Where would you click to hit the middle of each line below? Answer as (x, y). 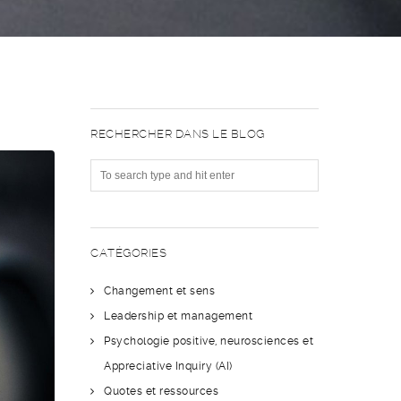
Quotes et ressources (161, 391)
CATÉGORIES (128, 253)
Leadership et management (178, 316)
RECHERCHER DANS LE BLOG (178, 134)
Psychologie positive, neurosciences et (209, 341)
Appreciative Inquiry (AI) (168, 366)
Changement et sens (159, 291)
